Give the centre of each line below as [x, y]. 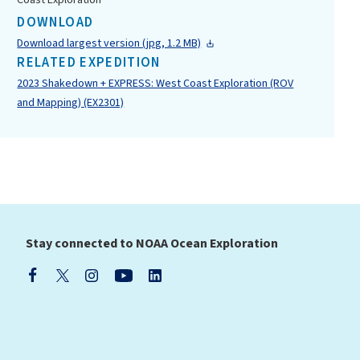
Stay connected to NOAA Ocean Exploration [152, 243]
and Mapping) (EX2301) [71, 103]
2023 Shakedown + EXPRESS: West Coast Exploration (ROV [155, 84]
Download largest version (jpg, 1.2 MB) [109, 44]
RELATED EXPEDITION [89, 63]
